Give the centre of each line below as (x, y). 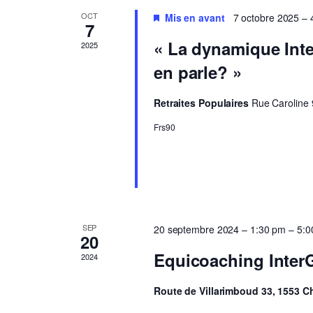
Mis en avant (195, 17)
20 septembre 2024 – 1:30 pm (220, 229)
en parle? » (197, 72)
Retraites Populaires (202, 103)
